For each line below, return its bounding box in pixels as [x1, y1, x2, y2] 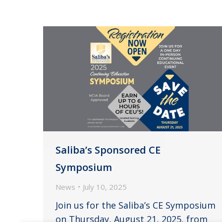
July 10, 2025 [83, 181, 127, 192]
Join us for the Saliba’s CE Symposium [55, 199, 216, 211]
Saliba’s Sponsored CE [55, 143, 161, 157]
